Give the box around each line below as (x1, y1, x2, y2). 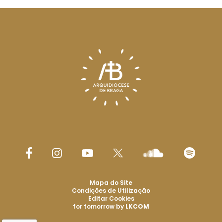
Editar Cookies (88, 194, 134, 203)
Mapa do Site (90, 178, 132, 187)
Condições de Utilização (72, 186, 150, 195)
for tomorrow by (73, 202, 125, 211)
